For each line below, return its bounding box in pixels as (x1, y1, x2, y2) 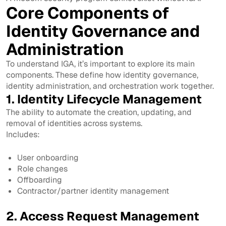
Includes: (6, 129, 40, 140)
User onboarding (17, 152, 79, 163)
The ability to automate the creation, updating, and (6, 106, 192, 118)
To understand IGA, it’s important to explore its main (6, 58, 195, 69)
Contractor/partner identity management (17, 185, 169, 196)
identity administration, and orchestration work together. (6, 80, 214, 91)
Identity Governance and (6, 20, 200, 41)
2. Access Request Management (6, 208, 199, 224)
